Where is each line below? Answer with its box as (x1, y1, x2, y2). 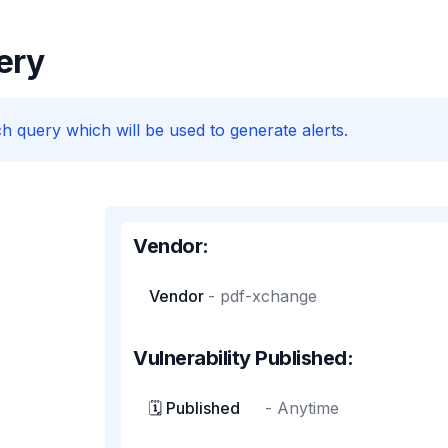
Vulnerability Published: (133, 346, 354, 370)
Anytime (277, 398, 340, 418)
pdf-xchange (220, 286, 318, 306)
